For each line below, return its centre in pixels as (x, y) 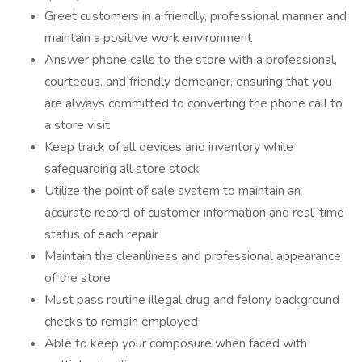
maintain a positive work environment (148, 38)
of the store (78, 278)
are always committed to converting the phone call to (194, 103)
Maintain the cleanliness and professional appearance (193, 256)
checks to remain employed (121, 322)
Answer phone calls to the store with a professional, (191, 60)
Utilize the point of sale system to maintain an (173, 191)
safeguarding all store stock (122, 169)
